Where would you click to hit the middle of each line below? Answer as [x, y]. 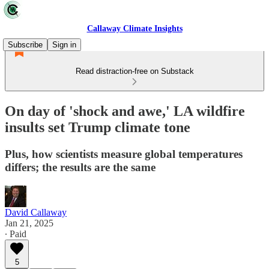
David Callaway [36, 212]
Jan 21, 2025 [29, 223]
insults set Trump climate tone [98, 127]
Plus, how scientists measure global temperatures [124, 154]
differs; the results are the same [80, 167]
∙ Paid [16, 234]
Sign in [64, 45]
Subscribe [25, 45]
